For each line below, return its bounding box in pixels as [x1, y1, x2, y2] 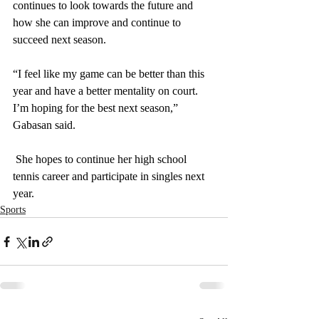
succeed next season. [13, 33, 106, 46]
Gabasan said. [13, 119, 78, 131]
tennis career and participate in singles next [13, 170, 207, 182]
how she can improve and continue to [13, 16, 184, 28]
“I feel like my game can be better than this [13, 68, 207, 80]
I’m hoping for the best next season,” [13, 102, 181, 114]
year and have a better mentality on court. [13, 85, 201, 97]
